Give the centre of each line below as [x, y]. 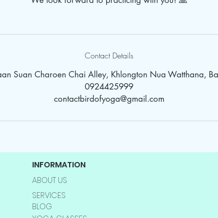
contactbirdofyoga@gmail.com [109, 99]
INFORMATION [59, 165]
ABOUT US [49, 181]
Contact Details [109, 56]
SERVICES [49, 196]
